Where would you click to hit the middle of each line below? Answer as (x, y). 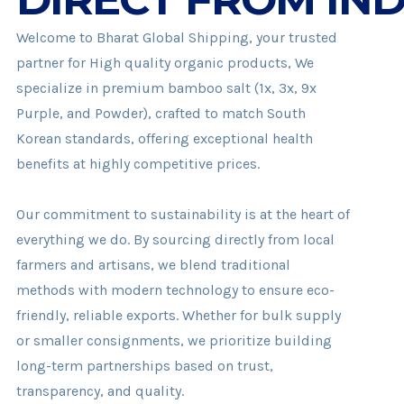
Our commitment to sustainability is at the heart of (184, 214)
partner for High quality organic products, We (165, 63)
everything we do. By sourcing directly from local (176, 239)
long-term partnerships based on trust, (145, 366)
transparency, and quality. (101, 391)
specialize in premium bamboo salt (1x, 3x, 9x (167, 88)
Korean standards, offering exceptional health (165, 138)
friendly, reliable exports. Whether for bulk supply (179, 315)
